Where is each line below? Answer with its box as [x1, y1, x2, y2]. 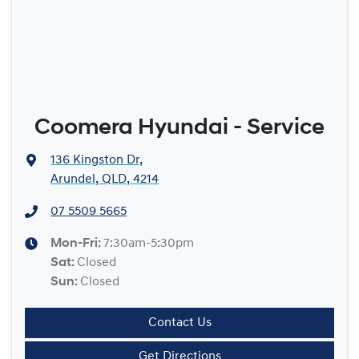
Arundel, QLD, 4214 [50, 173, 159, 186]
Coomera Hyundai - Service [34, 117, 325, 139]
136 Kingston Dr [50, 154, 139, 167]
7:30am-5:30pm [103, 237, 194, 250]
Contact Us [147, 317, 212, 329]
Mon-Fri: [50, 237, 103, 250]
